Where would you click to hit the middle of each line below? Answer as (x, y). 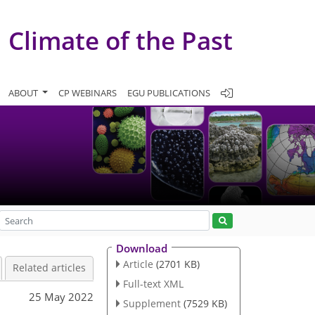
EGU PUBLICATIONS (169, 92)
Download (142, 248)
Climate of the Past (121, 40)
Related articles (49, 268)
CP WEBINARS (88, 92)
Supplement (152, 303)
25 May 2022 (61, 296)
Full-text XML (153, 283)
